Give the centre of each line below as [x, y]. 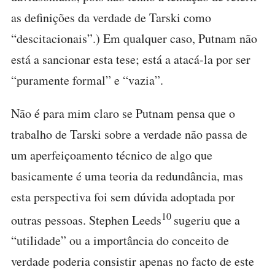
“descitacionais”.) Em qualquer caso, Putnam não [134, 38]
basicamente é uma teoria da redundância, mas [127, 176]
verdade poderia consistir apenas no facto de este [133, 261]
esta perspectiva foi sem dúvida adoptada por [123, 196]
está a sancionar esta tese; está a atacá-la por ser [131, 59]
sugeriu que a [207, 220]
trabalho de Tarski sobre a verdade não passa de [129, 134]
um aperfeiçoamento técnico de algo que [112, 155]
